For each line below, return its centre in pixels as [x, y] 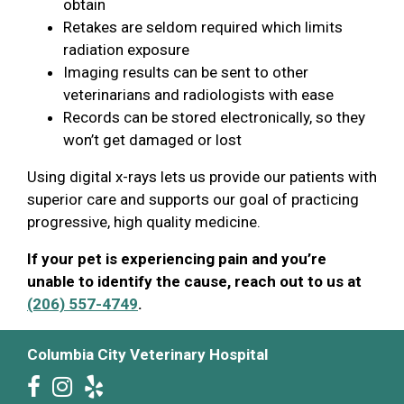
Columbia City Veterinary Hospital [147, 354]
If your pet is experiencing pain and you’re [177, 258]
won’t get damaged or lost [152, 139]
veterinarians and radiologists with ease [198, 94]
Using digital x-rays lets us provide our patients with [202, 176]
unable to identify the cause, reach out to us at [194, 281]
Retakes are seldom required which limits [203, 27]
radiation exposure [126, 49]
